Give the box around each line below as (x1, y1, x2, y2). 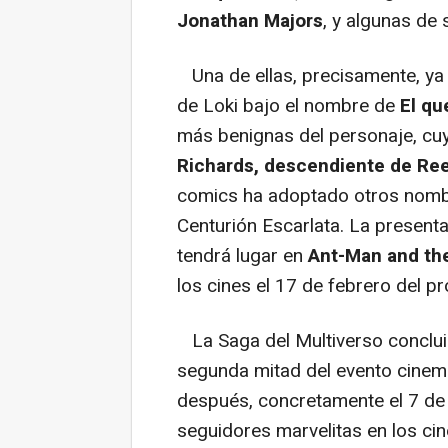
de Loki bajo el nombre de (177, 91, 400, 120)
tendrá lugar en (177, 241, 308, 270)
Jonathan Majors (177, 6, 323, 35)
